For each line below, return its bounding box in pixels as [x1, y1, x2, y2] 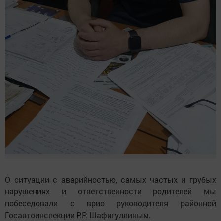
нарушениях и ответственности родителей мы [5, 186, 216, 197]
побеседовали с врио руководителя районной [5, 198, 216, 209]
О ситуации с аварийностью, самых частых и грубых [5, 174, 216, 185]
